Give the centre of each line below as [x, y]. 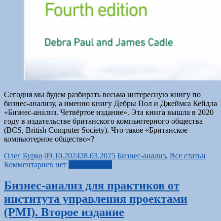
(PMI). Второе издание [64, 212]
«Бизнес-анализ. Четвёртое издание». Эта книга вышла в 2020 [109, 112]
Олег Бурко [23, 155]
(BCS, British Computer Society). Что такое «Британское [96, 130]
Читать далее [90, 164]
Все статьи [188, 155]
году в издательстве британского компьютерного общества [103, 121]
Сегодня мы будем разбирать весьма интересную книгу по [102, 94]
